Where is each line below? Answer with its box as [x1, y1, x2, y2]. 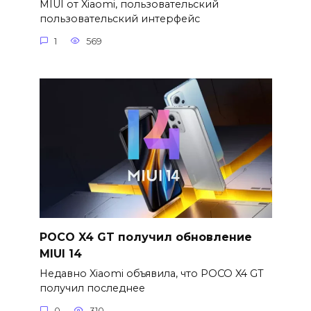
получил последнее [39, 282, 145, 295]
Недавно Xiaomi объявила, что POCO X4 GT [39, 267, 264, 280]
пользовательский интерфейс [39, 12, 200, 26]
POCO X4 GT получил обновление [39, 230, 252, 244]
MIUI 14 [39, 246, 82, 260]
